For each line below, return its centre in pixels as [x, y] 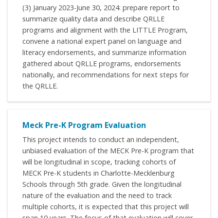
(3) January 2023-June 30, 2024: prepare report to [101, 8]
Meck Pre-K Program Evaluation [84, 125]
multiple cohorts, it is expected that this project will [106, 207]
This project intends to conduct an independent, [101, 140]
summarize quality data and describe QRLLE [93, 19]
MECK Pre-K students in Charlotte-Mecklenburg [99, 173]
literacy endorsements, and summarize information [104, 53]
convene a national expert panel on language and [102, 41]
